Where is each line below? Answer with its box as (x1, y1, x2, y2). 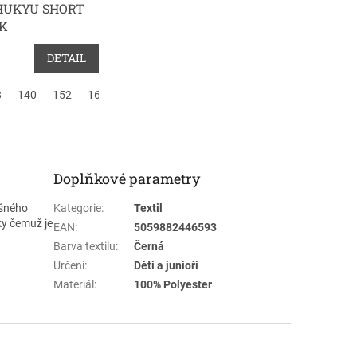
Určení (53, 258, 85, 272)
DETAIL (47, 49, 87, 65)
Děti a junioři (134, 258, 199, 272)
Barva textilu (53, 239, 116, 253)
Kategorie (53, 201, 102, 214)
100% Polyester (134, 277, 213, 291)
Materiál (53, 277, 95, 291)
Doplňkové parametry (53, 168, 201, 188)
